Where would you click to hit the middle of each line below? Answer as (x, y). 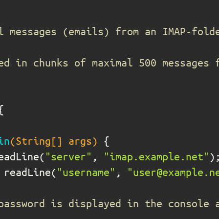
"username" (86, 172)
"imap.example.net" (156, 156)
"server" (68, 156)
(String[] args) (54, 141)
